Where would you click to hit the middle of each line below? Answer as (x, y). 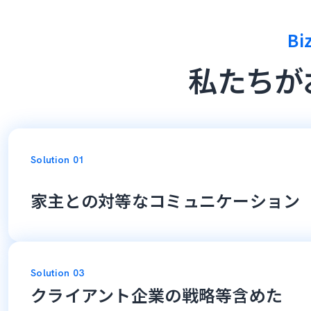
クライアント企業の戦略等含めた (157, 294)
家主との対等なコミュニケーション (166, 200)
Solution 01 (58, 159)
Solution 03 (58, 272)
